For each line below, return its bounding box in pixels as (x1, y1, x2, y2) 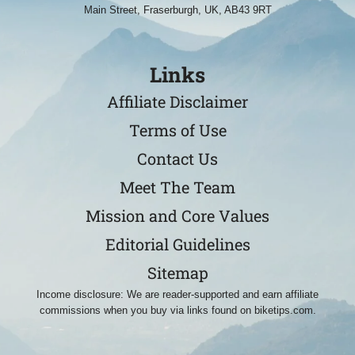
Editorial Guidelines (105, 234, 250, 255)
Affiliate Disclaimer (107, 91, 248, 113)
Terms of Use (128, 120, 227, 141)
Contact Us (137, 148, 218, 170)
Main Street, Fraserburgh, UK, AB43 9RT (83, 3, 272, 16)
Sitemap (147, 262, 208, 284)
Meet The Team (120, 177, 235, 198)
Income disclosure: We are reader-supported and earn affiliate (36, 288, 319, 301)
